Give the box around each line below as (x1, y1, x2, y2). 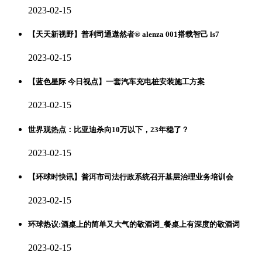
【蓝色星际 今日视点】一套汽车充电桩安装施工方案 (28, 77, 205, 87)
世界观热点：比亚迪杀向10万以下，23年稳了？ (28, 125, 189, 134)
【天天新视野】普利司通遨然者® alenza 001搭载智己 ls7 (28, 29, 219, 39)
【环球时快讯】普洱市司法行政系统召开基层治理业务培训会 (28, 172, 233, 181)
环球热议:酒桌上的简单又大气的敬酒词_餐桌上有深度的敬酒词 (28, 220, 240, 229)
